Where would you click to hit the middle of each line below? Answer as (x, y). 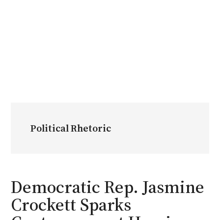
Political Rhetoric (71, 128)
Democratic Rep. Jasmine (108, 187)
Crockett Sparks (71, 204)
